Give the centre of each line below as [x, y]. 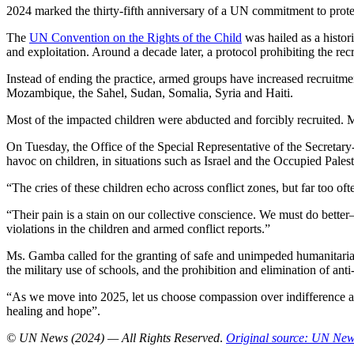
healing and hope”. [53, 311]
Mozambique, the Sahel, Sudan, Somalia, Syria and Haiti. [150, 92]
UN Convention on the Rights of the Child [136, 37]
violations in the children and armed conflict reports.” [138, 228]
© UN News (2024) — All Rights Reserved [113, 337]
